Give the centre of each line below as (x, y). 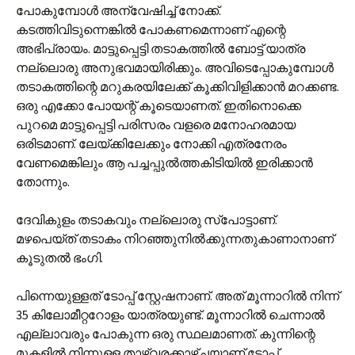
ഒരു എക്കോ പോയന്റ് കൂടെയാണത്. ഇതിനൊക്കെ (158, 105)
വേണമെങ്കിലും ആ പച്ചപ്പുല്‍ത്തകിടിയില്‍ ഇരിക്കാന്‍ (164, 162)
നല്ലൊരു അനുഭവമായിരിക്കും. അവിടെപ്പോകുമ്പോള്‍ (175, 67)
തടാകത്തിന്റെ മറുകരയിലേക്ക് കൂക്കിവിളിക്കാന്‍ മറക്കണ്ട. (177, 86)
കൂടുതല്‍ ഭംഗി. (59, 258)
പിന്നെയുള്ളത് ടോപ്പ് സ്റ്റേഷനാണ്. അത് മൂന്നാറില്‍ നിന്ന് (177, 296)
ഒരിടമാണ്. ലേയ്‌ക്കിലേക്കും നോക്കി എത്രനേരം (151, 143)
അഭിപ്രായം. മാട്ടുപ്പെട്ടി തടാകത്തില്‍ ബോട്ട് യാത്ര (160, 48)
